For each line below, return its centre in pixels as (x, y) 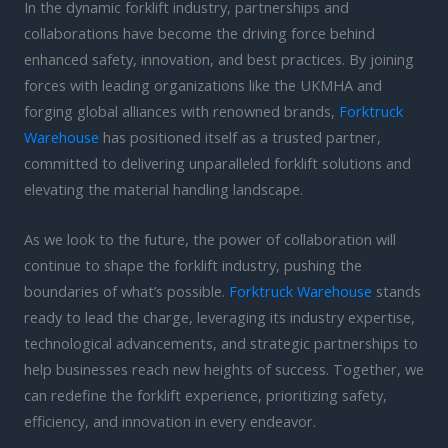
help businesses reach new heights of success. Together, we (224, 368)
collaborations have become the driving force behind (199, 33)
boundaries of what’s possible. (126, 290)
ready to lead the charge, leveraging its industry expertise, (219, 316)
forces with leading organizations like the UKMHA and (203, 85)
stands (396, 290)
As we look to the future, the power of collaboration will (210, 238)
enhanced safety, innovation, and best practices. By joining (219, 59)
